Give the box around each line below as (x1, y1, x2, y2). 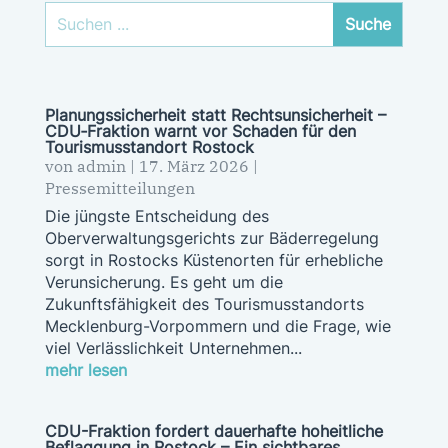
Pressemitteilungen (44, 177, 195, 198)
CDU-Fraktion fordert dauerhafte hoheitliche (44, 420, 383, 441)
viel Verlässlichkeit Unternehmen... (44, 337, 302, 358)
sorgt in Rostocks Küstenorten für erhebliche (44, 249, 383, 270)
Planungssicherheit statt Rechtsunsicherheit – (44, 104, 386, 125)
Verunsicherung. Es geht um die (44, 271, 283, 292)
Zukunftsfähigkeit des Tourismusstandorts (44, 293, 364, 314)
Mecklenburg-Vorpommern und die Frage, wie (44, 315, 391, 336)
